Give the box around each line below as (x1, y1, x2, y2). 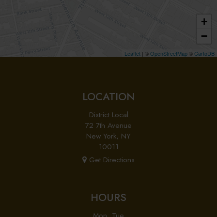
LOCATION (82, 89, 135, 104)
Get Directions (87, 155, 135, 165)
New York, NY (86, 131, 131, 141)
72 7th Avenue (85, 120, 132, 131)
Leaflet (124, 49, 140, 57)
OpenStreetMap (150, 49, 187, 57)
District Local (89, 109, 128, 120)
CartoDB (194, 49, 215, 57)
